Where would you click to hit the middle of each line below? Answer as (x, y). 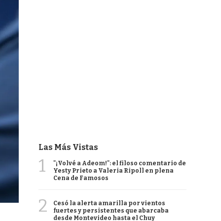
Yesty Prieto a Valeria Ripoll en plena (113, 171)
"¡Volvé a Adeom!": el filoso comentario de (120, 163)
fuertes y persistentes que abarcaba (111, 211)
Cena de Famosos (81, 178)
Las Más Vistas (68, 147)
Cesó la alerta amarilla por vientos (109, 203)
